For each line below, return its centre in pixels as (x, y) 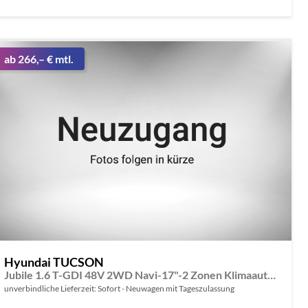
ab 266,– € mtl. (38, 58)
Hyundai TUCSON (54, 262)
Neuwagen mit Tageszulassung (179, 289)
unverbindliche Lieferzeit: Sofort (63, 289)
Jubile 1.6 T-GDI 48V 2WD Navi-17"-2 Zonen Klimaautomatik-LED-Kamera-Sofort (271, 275)
